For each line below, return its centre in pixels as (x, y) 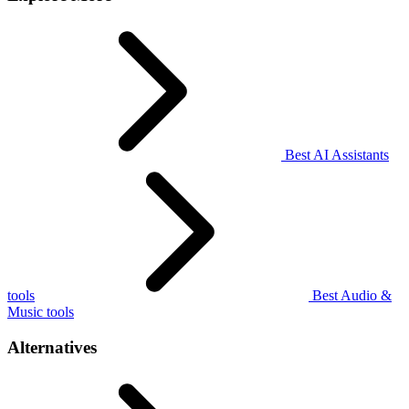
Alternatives (52, 347)
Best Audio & (350, 296)
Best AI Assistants (335, 155)
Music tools (41, 312)
